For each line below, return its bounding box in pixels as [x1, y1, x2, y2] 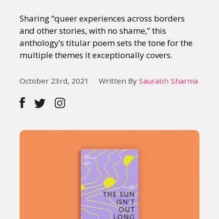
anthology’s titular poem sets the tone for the [20, 37, 193, 48]
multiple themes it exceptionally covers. [20, 49, 173, 61]
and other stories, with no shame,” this [20, 25, 166, 36]
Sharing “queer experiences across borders [20, 13, 185, 24]
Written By [99, 76, 139, 86]
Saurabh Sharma [139, 76, 198, 86]
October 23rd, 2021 [20, 76, 89, 86]
